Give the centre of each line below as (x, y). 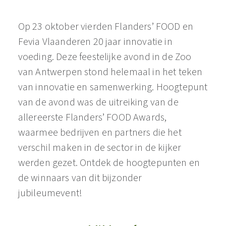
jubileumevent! (50, 193)
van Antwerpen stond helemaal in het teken (110, 72)
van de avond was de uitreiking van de (98, 102)
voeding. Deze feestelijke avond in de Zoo (105, 57)
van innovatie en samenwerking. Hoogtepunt (113, 87)
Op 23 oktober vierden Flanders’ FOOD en (106, 27)
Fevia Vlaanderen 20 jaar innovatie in (95, 42)
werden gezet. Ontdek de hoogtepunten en (109, 163)
